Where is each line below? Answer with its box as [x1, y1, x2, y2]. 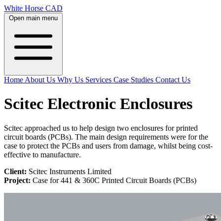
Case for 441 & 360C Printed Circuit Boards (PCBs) [31, 176, 196, 184]
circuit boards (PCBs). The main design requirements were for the [4, 132, 208, 141]
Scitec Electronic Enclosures [4, 95, 192, 113]
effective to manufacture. [4, 150, 81, 159]
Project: [4, 176, 31, 184]
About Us [25, 75, 57, 84]
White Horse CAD [4, 4, 63, 12]
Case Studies [113, 75, 155, 84]
